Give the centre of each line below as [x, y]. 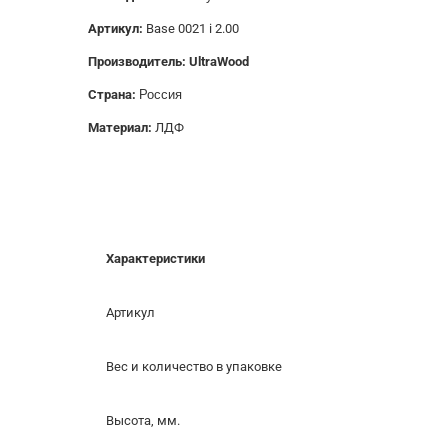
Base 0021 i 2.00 [192, 29]
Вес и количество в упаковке [194, 367]
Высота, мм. [143, 421]
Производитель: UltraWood [168, 62]
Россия [160, 95]
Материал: [121, 128]
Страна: [113, 95]
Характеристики [155, 259]
